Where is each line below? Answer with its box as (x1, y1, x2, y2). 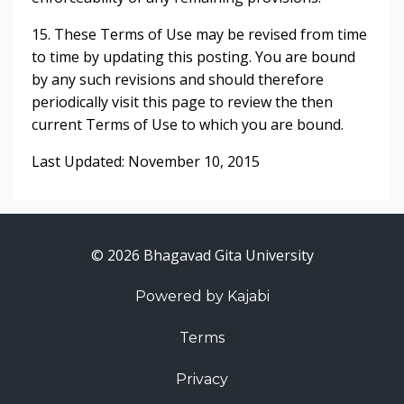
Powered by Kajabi (134, 288, 270, 305)
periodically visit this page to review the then (32, 92, 333, 112)
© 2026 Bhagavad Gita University (90, 245, 314, 265)
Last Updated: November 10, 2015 (32, 151, 260, 171)
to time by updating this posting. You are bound (32, 47, 355, 67)
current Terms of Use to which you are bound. (32, 115, 344, 134)
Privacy (176, 371, 228, 388)
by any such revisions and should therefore (32, 69, 324, 89)
